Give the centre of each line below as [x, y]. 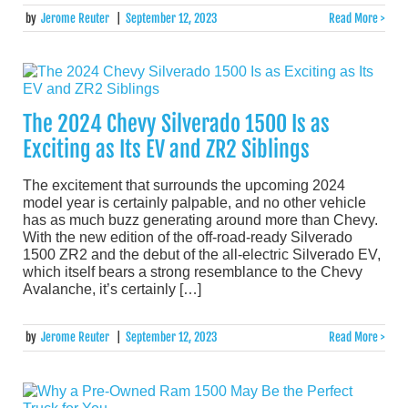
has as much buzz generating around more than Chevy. [200, 219]
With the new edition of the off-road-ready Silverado [188, 237]
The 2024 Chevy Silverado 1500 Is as [176, 123]
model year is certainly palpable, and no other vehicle [194, 202]
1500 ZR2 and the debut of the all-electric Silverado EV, [202, 254]
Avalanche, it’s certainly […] [112, 289]
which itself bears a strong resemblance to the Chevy [193, 271]
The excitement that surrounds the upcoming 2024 [184, 185]
